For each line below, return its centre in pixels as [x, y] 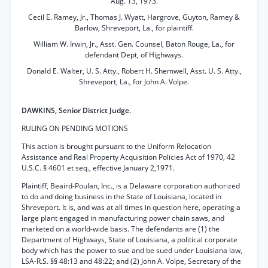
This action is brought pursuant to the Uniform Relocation [116, 146]
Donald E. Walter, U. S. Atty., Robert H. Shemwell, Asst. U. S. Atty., [134, 71]
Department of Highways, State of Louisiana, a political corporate [130, 240]
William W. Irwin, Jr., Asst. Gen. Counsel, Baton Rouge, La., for [134, 44]
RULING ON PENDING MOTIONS [75, 128]
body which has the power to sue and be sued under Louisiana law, [132, 250]
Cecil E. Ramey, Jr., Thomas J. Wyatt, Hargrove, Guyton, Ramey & [134, 17]
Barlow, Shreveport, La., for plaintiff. [134, 28]
